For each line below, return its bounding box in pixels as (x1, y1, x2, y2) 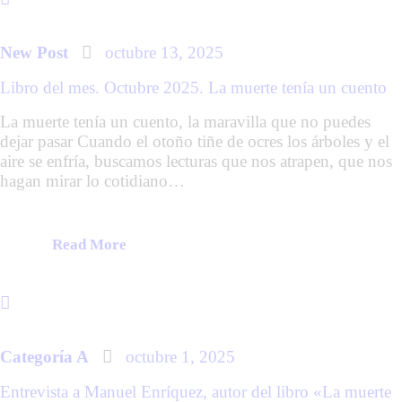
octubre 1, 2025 (126, 347, 235, 367)
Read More (51, 236, 127, 254)
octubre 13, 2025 (105, 43, 223, 63)
